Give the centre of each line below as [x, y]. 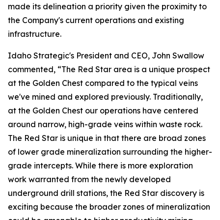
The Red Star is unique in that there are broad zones [107, 138]
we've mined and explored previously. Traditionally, [105, 96]
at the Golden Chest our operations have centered [103, 110]
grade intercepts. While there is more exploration [100, 165]
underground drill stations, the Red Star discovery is [106, 193]
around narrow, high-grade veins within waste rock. [105, 124]
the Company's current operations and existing [96, 20]
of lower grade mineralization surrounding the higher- [110, 151]
